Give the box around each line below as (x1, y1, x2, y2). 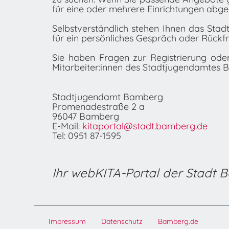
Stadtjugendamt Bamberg (52, 91, 163, 103)
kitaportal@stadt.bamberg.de (82, 120, 208, 132)
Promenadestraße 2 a (52, 101, 145, 112)
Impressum (49, 217, 86, 226)
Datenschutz (101, 217, 143, 226)
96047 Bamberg (52, 110, 119, 122)
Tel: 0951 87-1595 (52, 130, 121, 142)
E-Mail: (52, 120, 82, 132)
